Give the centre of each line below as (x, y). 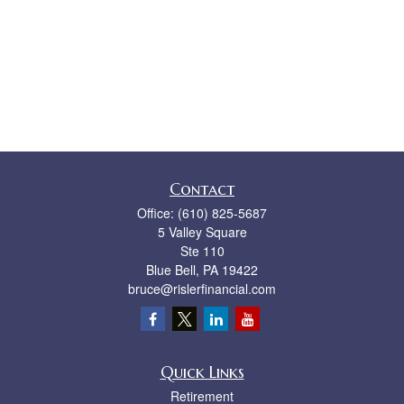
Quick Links (202, 372)
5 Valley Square (202, 232)
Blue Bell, (173, 270)
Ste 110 (202, 251)
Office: (157, 213)
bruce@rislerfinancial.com (202, 289)
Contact (202, 189)
